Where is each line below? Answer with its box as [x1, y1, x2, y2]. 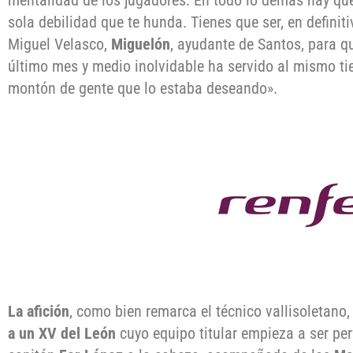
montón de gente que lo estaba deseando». [8, 78, 281, 98]
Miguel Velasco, [8, 34, 111, 54]
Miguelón [111, 34, 170, 54]
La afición [8, 302, 69, 321]
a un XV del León [8, 324, 120, 344]
